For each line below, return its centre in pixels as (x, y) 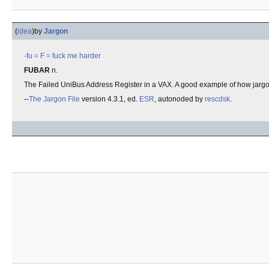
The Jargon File (54, 99)
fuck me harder (77, 56)
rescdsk (217, 99)
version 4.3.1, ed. (110, 99)
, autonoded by (180, 99)
